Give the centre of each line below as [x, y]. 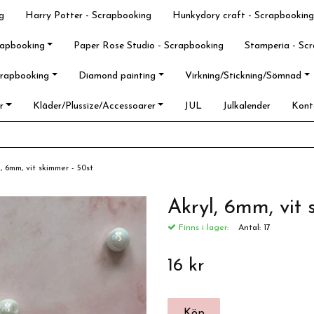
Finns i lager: [202, 228]
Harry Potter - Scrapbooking [88, 16]
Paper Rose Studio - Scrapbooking [149, 46]
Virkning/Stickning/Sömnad [243, 76]
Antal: [251, 228]
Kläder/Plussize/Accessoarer [94, 106]
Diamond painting [117, 76]
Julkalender [247, 106]
